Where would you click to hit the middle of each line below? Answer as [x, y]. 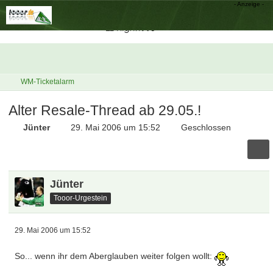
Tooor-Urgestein [81, 198]
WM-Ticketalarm [48, 82]
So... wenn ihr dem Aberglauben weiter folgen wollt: [115, 256]
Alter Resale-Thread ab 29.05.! [105, 110]
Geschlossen [206, 127]
